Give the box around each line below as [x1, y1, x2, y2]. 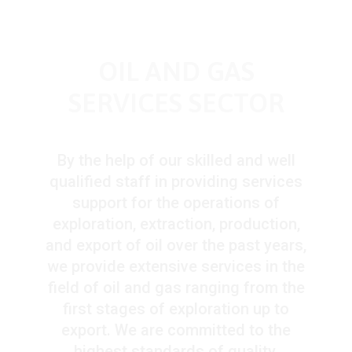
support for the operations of [72, 193, 280, 213]
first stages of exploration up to [63, 299, 289, 319]
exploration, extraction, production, [52, 214, 300, 234]
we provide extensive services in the [47, 257, 305, 277]
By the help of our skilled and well [57, 151, 295, 170]
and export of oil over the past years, [46, 236, 306, 255]
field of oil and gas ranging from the [47, 278, 305, 298]
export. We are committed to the [61, 321, 291, 340]
